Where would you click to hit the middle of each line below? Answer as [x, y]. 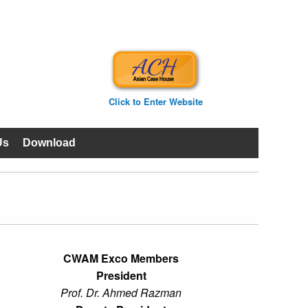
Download [49, 143]
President [121, 276]
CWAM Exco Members [121, 258]
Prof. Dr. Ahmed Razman [121, 293]
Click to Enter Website [155, 101]
